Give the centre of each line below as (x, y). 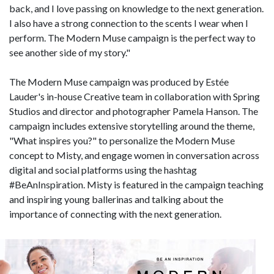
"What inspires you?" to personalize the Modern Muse (122, 140)
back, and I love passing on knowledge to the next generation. (136, 8)
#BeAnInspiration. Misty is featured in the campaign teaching (136, 184)
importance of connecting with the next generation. (115, 213)
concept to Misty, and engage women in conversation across (134, 155)
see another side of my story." (70, 52)
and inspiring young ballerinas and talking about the (116, 199)
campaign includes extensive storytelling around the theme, (132, 125)
